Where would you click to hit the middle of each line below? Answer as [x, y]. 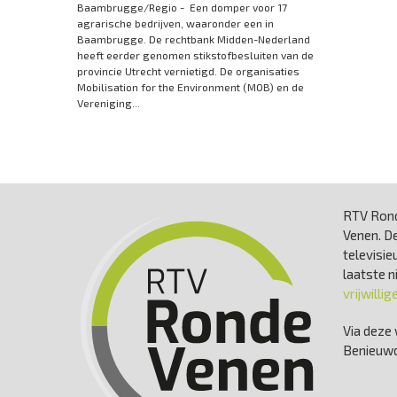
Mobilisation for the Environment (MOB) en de [191, 86]
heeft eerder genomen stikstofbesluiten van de [195, 54]
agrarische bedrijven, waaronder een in [175, 23]
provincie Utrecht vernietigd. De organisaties [188, 70]
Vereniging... [109, 102]
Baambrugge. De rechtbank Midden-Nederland [194, 39]
